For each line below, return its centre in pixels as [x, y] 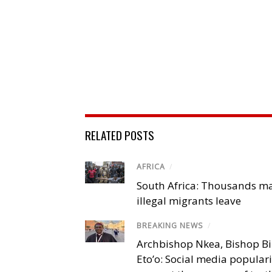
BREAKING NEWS [170, 225]
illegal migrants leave [189, 200]
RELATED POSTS [120, 135]
